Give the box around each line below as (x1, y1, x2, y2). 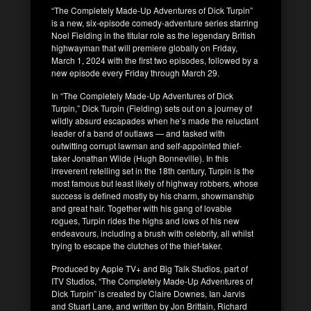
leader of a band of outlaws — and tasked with (51, 126, 225, 139)
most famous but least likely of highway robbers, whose (51, 176, 258, 189)
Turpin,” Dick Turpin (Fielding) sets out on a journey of (51, 101, 252, 114)
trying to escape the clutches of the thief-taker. (51, 239, 222, 251)
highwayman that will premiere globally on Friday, (51, 41, 237, 53)
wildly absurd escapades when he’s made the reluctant (51, 114, 258, 126)
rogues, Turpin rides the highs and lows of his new (51, 214, 239, 226)
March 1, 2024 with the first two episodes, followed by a (51, 53, 258, 66)
